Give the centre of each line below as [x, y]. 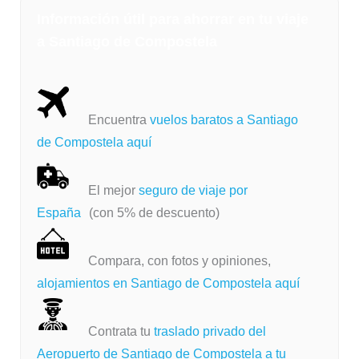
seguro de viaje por [193, 190]
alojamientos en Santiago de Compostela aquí [168, 283]
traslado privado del [208, 331]
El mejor [113, 190]
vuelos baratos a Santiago [224, 119]
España [58, 212]
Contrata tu [119, 331]
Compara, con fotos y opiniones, [179, 260]
